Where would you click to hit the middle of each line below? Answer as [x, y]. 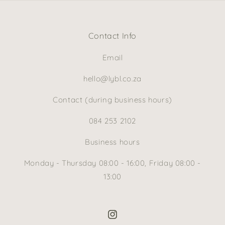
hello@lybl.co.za [113, 79]
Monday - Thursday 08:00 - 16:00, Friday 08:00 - [113, 163]
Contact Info [113, 36]
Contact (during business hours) [113, 100]
